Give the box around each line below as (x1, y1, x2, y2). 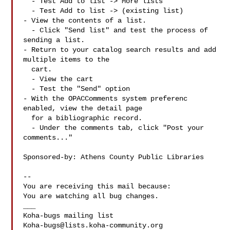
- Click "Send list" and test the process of (23, 26, 32, 34)
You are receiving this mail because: (23, 182, 171, 190)
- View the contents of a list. (23, 16, 147, 25)
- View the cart (23, 75, 32, 83)
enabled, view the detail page (23, 104, 143, 112)
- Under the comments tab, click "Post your (23, 124, 32, 132)
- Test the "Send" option (23, 85, 32, 93)
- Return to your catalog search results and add (23, 46, 217, 54)
